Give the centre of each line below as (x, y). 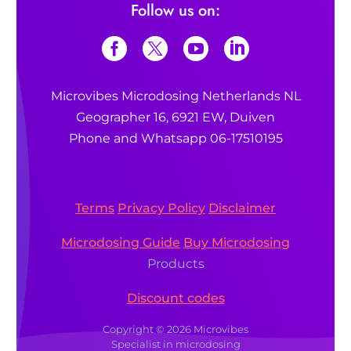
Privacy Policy (161, 208)
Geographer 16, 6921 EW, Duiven (175, 117)
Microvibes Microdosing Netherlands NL (175, 96)
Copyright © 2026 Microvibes (175, 329)
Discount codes (175, 298)
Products (175, 263)
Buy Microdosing (237, 242)
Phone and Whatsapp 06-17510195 (175, 138)
